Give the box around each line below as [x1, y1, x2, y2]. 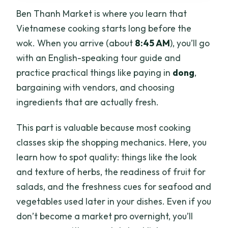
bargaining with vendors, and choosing [16, 81, 175, 93]
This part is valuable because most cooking [16, 121, 191, 133]
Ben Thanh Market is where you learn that [16, 7, 187, 19]
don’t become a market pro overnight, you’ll [16, 210, 193, 222]
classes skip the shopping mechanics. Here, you [16, 136, 207, 148]
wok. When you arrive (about [16, 37, 135, 49]
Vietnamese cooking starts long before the [16, 22, 192, 34]
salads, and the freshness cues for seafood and [16, 180, 212, 192]
